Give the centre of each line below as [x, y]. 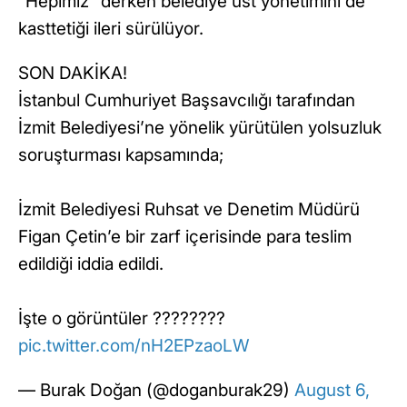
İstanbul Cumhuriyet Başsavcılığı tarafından [187, 101]
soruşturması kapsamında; [121, 155]
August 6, [332, 391]
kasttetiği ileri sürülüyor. [111, 29]
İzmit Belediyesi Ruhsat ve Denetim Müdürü [189, 210]
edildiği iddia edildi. [91, 264]
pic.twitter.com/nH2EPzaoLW [134, 346]
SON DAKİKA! [73, 74]
